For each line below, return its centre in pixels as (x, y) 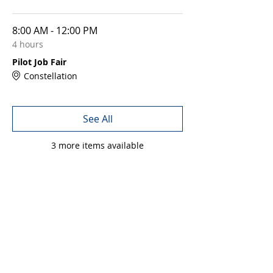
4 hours (28, 44)
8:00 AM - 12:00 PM (55, 30)
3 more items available (97, 145)
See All (97, 119)
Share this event (57, 213)
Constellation (51, 76)
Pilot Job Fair (39, 62)
